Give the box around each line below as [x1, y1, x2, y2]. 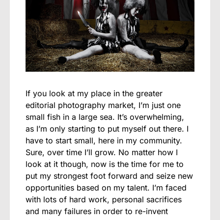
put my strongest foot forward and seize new [26, 170, 193, 181]
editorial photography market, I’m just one [26, 100, 181, 110]
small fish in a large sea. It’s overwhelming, [26, 111, 184, 122]
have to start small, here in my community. [26, 135, 182, 145]
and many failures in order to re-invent [26, 206, 168, 216]
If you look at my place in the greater [26, 88, 163, 98]
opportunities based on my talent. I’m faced [26, 182, 187, 192]
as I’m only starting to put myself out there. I [26, 123, 189, 134]
